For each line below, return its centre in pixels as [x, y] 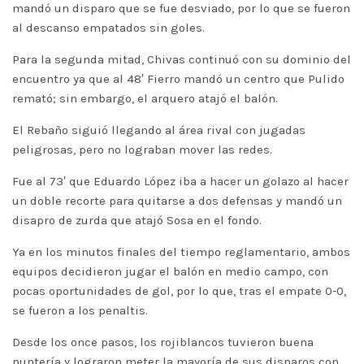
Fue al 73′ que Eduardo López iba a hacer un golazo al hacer [180, 181]
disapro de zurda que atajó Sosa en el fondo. [137, 220]
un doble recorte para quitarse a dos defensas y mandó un [177, 201]
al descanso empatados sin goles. [108, 28]
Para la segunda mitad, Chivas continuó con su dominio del [182, 59]
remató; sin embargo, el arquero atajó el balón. [145, 98]
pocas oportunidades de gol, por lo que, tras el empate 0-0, [179, 291]
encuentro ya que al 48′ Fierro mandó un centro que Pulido [178, 79]
